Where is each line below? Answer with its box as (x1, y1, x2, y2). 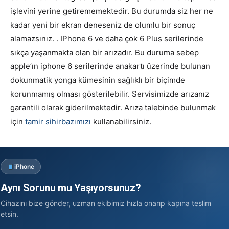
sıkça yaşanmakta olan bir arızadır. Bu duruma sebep (10, 47, 199, 57)
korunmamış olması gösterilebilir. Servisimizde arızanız (10, 88, 209, 99)
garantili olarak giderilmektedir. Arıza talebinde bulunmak (10, 102, 216, 112)
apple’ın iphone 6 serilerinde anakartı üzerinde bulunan (10, 61, 210, 71)
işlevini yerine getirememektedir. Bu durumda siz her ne (10, 6, 213, 16)
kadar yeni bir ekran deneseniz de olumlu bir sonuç (10, 19, 195, 30)
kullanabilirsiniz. (91, 116, 151, 126)
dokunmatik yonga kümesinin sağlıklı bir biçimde (10, 75, 185, 85)
